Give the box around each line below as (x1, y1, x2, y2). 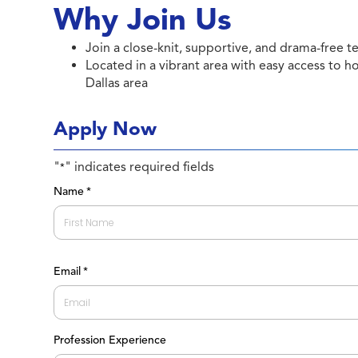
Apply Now (54, 117, 157, 141)
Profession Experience (54, 333, 167, 347)
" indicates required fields (65, 159, 215, 175)
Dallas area (86, 75, 149, 91)
